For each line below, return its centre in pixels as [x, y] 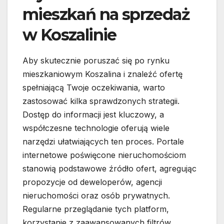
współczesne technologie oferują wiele [96, 128]
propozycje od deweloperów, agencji [92, 182]
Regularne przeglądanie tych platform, [96, 209]
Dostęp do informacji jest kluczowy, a [93, 115]
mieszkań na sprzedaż [106, 14]
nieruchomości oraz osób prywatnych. [96, 196]
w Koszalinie [69, 35]
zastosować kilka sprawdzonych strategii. [101, 101]
